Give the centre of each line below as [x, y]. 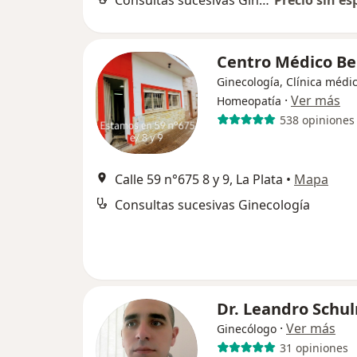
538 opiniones [317, 120]
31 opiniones [314, 347]
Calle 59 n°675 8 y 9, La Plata [199, 179]
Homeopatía [249, 101]
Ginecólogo [247, 329]
